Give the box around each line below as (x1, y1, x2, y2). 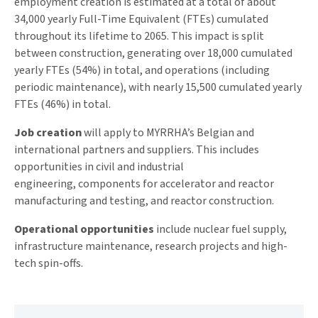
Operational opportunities (14, 221, 154, 237)
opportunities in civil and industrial (14, 158, 184, 175)
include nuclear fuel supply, (154, 221, 287, 237)
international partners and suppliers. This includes (14, 141, 259, 158)
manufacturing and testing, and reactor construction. (14, 192, 276, 209)
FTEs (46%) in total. (14, 96, 111, 112)
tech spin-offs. (14, 255, 83, 271)
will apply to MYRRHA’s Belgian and (82, 124, 254, 141)
